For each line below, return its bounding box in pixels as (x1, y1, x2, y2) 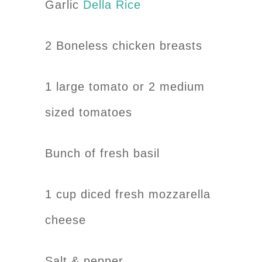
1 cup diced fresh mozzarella (45, 187, 211, 201)
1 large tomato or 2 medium (45, 80, 205, 93)
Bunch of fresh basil (45, 146, 160, 160)
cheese (45, 213, 86, 226)
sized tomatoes (45, 105, 132, 119)
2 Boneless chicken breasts (45, 39, 202, 52)
